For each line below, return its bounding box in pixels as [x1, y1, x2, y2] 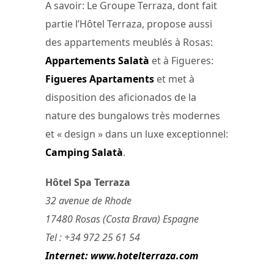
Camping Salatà [45, 145, 123, 159]
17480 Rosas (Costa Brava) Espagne [45, 212, 199, 226]
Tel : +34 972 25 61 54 [45, 230, 140, 244]
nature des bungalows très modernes [45, 108, 220, 122]
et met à [154, 72, 194, 86]
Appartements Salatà [45, 53, 149, 67]
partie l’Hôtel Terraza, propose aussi [45, 17, 212, 31]
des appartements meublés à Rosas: [45, 35, 213, 49]
